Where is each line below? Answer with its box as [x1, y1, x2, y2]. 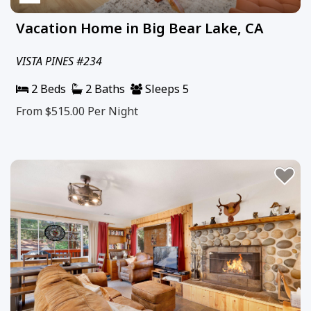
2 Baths [83, 81, 125, 96]
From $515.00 [16, 103, 87, 119]
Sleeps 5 [142, 81, 189, 96]
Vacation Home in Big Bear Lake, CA [16, 18, 263, 37]
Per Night [87, 103, 138, 119]
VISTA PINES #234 [16, 53, 102, 69]
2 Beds [28, 81, 66, 96]
